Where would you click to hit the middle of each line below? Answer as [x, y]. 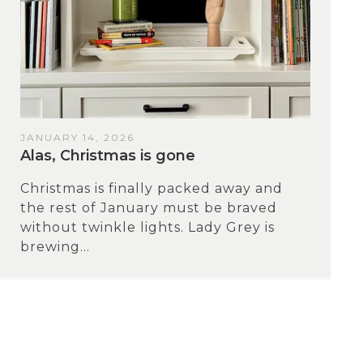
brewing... [55, 247]
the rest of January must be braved [149, 208]
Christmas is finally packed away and [152, 189]
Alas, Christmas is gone [108, 156]
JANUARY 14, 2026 [77, 138]
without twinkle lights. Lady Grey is [147, 228]
